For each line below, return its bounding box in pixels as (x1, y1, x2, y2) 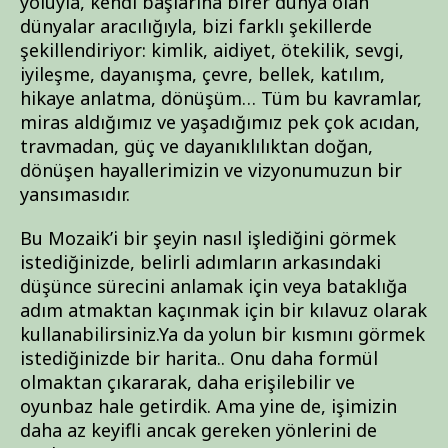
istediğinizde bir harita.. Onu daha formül (20, 346, 378, 370)
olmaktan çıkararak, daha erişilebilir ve (20, 370, 355, 394)
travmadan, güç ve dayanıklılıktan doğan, (20, 134, 373, 158)
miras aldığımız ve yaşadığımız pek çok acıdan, (20, 110, 420, 134)
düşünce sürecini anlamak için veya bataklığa (20, 274, 407, 298)
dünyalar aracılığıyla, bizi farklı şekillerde (20, 14, 372, 38)
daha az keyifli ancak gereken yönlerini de (20, 418, 377, 442)
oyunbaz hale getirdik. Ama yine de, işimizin (20, 394, 397, 418)
